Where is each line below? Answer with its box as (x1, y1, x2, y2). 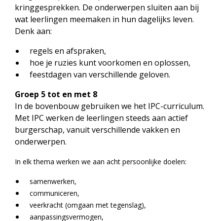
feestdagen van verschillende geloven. (30, 69, 170, 80)
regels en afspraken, (30, 45, 108, 56)
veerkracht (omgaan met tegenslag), (30, 200, 146, 210)
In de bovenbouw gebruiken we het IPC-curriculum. (15, 101, 204, 111)
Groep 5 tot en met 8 (15, 89, 97, 100)
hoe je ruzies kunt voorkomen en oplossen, (30, 57, 190, 68)
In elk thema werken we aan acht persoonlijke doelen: (15, 157, 186, 166)
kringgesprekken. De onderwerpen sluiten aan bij (15, 2, 199, 13)
